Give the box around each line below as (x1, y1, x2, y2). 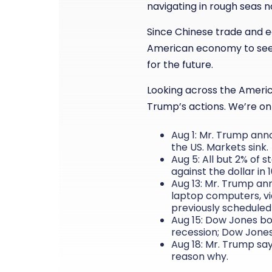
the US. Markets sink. (171, 140, 268, 154)
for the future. (147, 58, 213, 72)
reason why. (171, 250, 228, 263)
